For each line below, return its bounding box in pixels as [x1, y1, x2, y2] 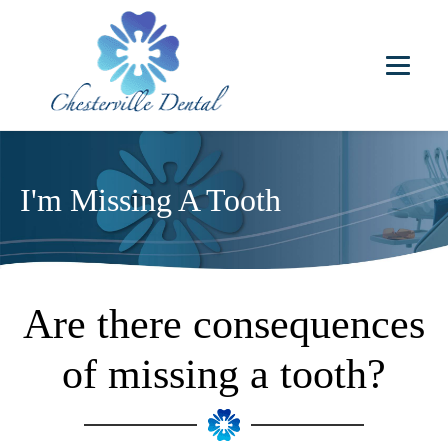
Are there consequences [23, 301, 425, 347]
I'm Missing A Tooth [20, 182, 281, 218]
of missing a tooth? [62, 351, 386, 397]
